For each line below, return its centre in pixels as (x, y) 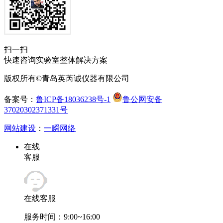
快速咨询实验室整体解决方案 (56, 60)
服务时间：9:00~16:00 (62, 217)
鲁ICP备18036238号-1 (73, 100)
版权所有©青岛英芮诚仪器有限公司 (67, 79)
